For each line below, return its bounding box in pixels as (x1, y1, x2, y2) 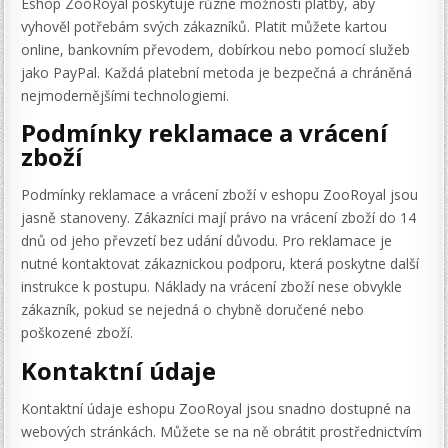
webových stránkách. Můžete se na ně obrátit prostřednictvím (21, 422, 423, 442)
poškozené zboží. (21, 323, 134, 343)
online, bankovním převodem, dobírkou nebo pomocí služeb (21, 39, 411, 59)
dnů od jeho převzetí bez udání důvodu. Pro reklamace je (21, 231, 393, 251)
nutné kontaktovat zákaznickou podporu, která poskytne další (21, 254, 420, 274)
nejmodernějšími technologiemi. (21, 85, 230, 105)
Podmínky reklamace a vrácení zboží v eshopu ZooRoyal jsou (21, 185, 419, 205)
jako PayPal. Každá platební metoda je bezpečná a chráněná (21, 62, 413, 82)
